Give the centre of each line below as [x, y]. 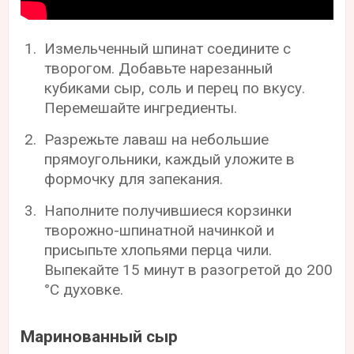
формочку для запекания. [134, 179]
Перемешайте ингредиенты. [141, 108]
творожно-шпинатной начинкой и [160, 231]
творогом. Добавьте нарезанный [159, 69]
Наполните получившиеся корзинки [168, 211]
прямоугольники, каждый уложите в [170, 160]
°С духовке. [84, 290]
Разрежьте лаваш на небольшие [157, 140]
